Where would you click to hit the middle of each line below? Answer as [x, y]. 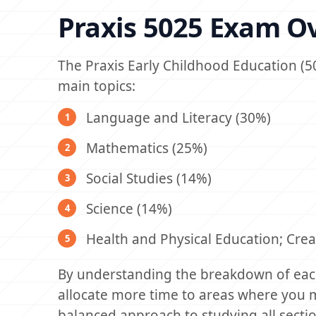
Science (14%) [129, 209]
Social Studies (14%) [149, 178]
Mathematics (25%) [147, 148]
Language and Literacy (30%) [178, 118]
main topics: [97, 86]
